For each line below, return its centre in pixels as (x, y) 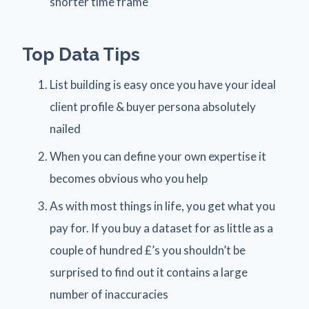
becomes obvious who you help (129, 179)
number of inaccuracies (109, 295)
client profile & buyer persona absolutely (153, 107)
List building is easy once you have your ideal (163, 85)
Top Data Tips (81, 55)
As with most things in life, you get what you (162, 206)
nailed (65, 129)
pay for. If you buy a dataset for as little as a (161, 228)
